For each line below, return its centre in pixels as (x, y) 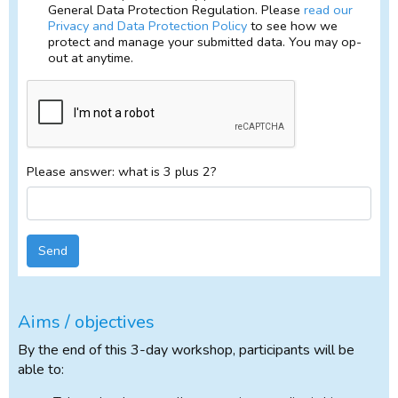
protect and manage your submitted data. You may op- (205, 42)
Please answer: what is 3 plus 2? (122, 172)
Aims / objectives (86, 322)
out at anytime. (91, 58)
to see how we (292, 26)
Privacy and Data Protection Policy (147, 26)
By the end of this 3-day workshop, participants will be (186, 350)
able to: (41, 369)
